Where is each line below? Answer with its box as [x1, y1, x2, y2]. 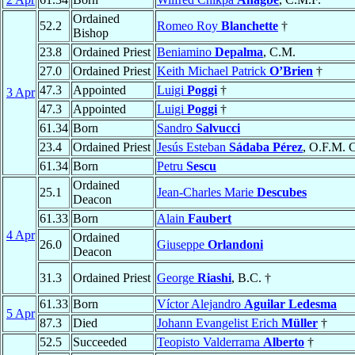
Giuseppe [157, 238, 208, 252]
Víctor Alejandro [157, 297, 244, 311]
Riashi [197, 271, 231, 285]
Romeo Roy [157, 19, 221, 33]
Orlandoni [208, 238, 263, 252]
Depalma [215, 45, 263, 59]
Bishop [73, 26, 109, 40]
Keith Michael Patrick [157, 64, 269, 78]
